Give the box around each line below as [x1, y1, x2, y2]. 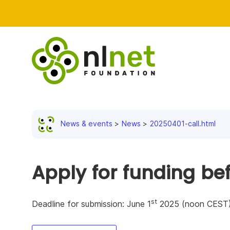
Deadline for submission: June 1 [32, 199, 151, 209]
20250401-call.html [150, 119, 216, 128]
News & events [61, 119, 112, 128]
